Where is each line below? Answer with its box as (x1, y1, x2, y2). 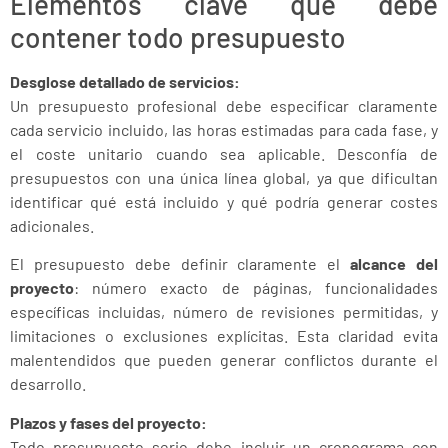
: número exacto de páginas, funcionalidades (74, 278, 438, 298)
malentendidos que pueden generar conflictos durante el (10, 350, 438, 370)
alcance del (350, 254, 439, 274)
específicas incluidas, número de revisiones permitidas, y (10, 302, 438, 322)
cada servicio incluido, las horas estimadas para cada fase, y (10, 119, 438, 139)
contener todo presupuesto (10, 19, 346, 54)
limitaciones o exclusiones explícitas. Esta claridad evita (10, 326, 438, 346)
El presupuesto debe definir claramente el (10, 254, 351, 274)
